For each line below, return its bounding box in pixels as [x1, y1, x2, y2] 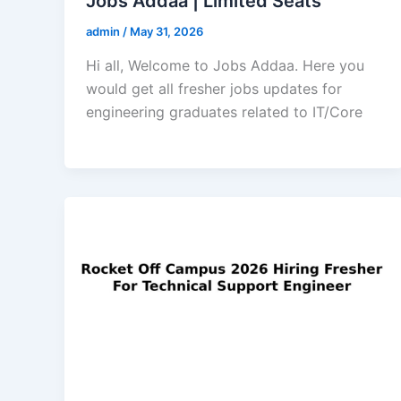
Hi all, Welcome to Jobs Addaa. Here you [86, 55, 364, 74]
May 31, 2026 [130, 24, 203, 39]
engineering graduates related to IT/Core [86, 102, 363, 121]
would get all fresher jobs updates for [86, 79, 342, 98]
